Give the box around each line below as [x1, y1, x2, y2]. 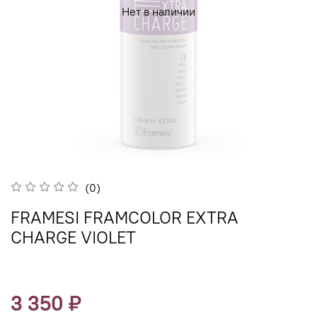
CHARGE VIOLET [11, 226, 136, 248]
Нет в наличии [122, 4, 195, 19]
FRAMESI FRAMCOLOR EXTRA [11, 207, 238, 229]
